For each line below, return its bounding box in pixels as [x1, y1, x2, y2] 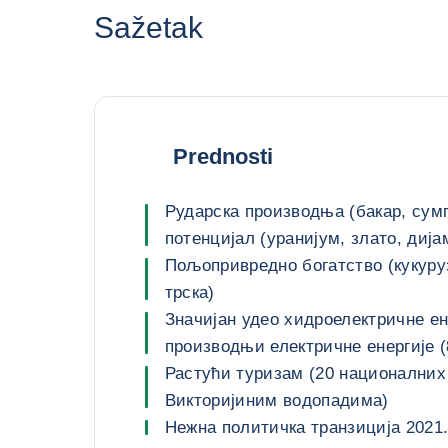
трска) [164, 283, 215, 302]
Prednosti [172, 143, 273, 169]
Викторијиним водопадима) [164, 391, 389, 410]
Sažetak [93, 11, 203, 44]
